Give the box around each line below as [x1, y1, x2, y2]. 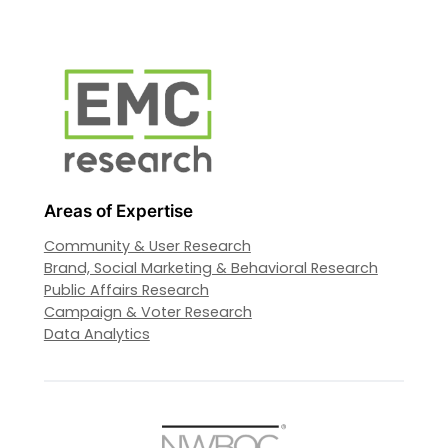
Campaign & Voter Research [43, 301, 252, 322]
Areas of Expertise [43, 200, 193, 221]
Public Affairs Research [43, 279, 209, 300]
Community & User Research [43, 235, 251, 256]
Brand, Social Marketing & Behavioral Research [43, 257, 378, 278]
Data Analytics [43, 323, 150, 344]
